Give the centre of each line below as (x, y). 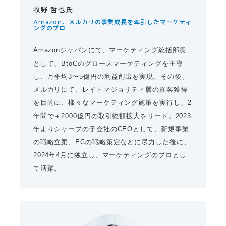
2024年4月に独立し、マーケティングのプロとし (110, 155)
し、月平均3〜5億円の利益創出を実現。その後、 (111, 77)
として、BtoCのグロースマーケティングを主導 (108, 64)
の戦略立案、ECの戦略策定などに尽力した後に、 (112, 142)
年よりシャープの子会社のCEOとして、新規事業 (111, 129)
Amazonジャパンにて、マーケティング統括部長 (110, 50)
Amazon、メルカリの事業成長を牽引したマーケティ (112, 22)
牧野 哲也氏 (53, 9)
